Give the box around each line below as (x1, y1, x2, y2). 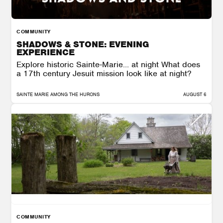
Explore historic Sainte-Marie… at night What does (16, 59, 200, 70)
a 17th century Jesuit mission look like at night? (16, 68, 191, 79)
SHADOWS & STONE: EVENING (16, 38, 149, 50)
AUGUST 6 (183, 91, 207, 98)
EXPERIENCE (16, 46, 75, 58)
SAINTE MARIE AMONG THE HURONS (16, 91, 100, 98)
